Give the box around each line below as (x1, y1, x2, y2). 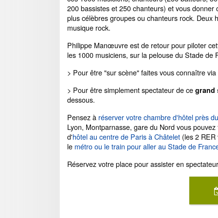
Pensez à (67, 112, 98, 122)
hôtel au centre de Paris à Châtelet (73, 131, 180, 142)
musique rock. (67, 22, 110, 33)
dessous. (67, 94, 95, 105)
